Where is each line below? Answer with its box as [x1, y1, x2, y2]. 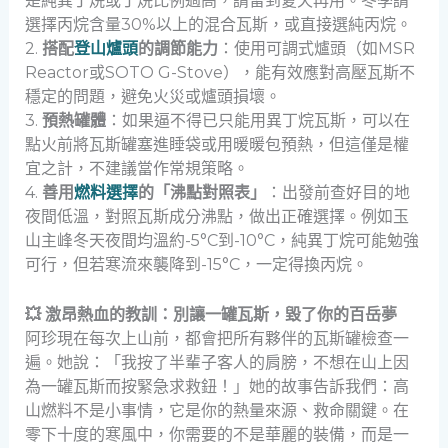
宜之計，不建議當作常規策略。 [24, 158, 249, 178]
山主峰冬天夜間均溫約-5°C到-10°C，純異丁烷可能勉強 [24, 230, 419, 250]
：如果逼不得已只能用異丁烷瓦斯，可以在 [105, 110, 410, 130]
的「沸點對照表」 [137, 182, 266, 202]
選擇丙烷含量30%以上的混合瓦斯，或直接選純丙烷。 [24, 14, 412, 34]
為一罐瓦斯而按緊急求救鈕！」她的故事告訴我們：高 [24, 376, 409, 396]
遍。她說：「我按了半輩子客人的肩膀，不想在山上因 [24, 352, 409, 372]
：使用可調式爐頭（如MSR [217, 38, 415, 58]
